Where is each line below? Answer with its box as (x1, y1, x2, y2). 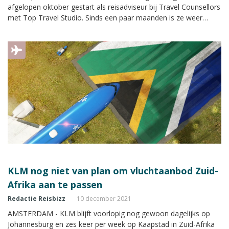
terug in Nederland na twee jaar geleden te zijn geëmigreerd (8, 23, 207, 33)
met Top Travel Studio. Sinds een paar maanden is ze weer (8, 12, 202, 22)
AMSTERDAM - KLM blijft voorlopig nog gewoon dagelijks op (8, 208, 210, 218)
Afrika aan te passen (8, 178, 102, 191)
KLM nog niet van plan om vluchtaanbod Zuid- (8, 164, 218, 177)
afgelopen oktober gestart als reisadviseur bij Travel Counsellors (8, 2, 220, 12)
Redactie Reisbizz (8, 194, 65, 203)
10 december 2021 (77, 194, 131, 203)
